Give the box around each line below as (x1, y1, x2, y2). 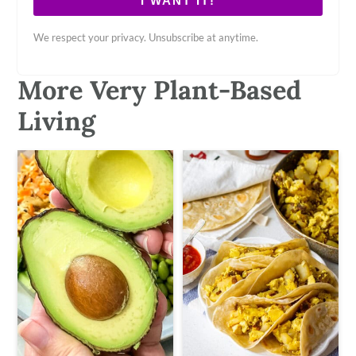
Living (17, 103, 96, 137)
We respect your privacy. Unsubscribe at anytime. (33, 30, 259, 44)
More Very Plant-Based (17, 72, 302, 106)
